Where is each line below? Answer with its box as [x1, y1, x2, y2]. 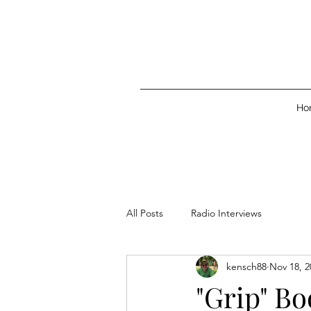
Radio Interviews [191, 206, 262, 219]
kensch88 [226, 260, 267, 273]
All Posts [126, 206, 163, 219]
